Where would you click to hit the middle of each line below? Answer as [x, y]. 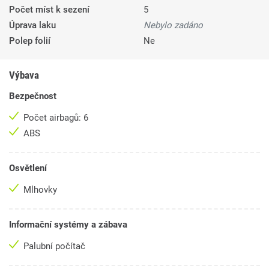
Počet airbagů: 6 [56, 118]
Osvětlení [28, 168]
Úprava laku [32, 26]
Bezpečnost [33, 96]
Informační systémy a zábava [68, 225]
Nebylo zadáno [173, 26]
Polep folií [30, 41]
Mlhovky [41, 190]
